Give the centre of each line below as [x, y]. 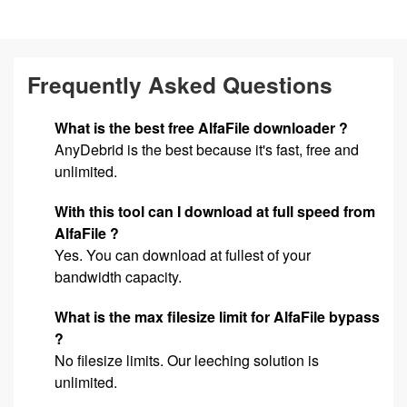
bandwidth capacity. [118, 277]
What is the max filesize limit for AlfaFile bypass [217, 317]
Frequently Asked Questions [180, 84]
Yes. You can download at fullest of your [183, 255]
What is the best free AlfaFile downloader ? [201, 128]
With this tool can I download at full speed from [215, 211]
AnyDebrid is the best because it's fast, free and [207, 149]
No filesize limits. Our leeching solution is [187, 360]
